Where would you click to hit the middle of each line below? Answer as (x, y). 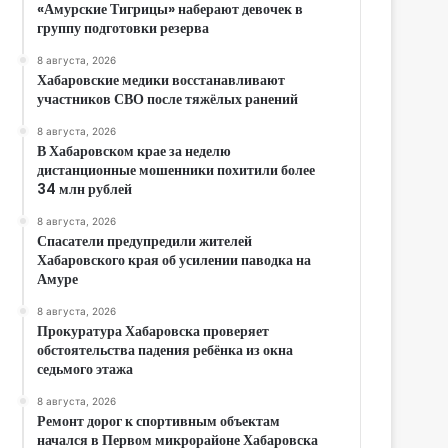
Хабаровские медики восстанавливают (161, 79)
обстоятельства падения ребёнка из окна (165, 349)
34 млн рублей (85, 188)
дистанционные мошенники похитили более (176, 169)
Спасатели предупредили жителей (145, 240)
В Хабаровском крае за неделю (134, 150)
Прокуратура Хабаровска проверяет (153, 330)
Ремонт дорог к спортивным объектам (159, 420)
